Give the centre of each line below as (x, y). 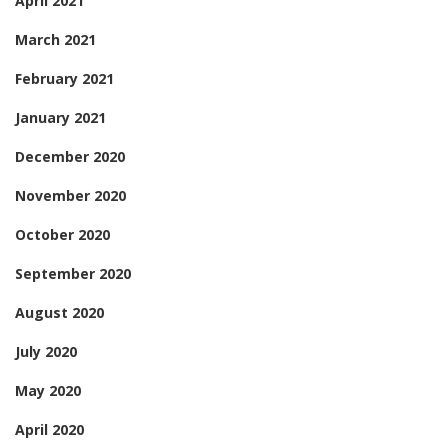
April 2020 (49, 429)
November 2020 (70, 195)
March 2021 (55, 39)
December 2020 (70, 156)
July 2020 (46, 351)
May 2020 (48, 390)
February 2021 (64, 78)
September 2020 (73, 273)
